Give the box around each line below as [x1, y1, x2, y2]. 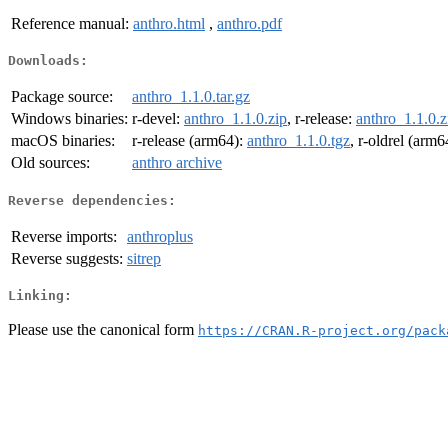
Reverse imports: [11, 227, 117, 245]
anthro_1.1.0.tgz [247, 132, 350, 150]
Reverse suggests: [11, 249, 123, 267]
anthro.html [133, 14, 205, 32]
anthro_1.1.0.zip [184, 110, 287, 128]
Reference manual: [11, 14, 129, 32]
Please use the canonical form [8, 320, 198, 338]
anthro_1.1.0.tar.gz [132, 88, 250, 106]
